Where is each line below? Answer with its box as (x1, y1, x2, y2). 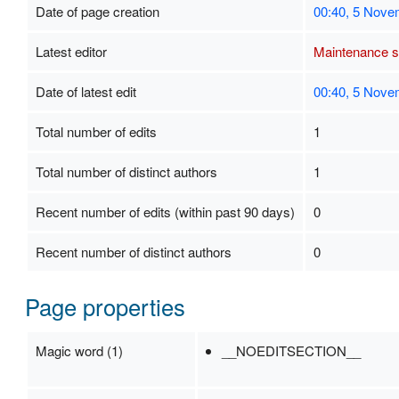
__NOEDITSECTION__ (222, 341, 362, 361)
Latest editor (35, 41, 107, 61)
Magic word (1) (35, 341, 123, 361)
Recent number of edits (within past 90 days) (35, 201, 295, 221)
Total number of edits (35, 121, 157, 141)
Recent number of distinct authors (35, 241, 232, 261)
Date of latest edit (35, 81, 136, 101)
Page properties (24, 290, 185, 323)
